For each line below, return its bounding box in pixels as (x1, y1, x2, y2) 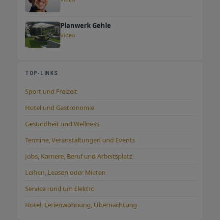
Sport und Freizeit (25, 87, 77, 96)
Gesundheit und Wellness (25, 119, 99, 129)
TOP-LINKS (25, 70, 58, 77)
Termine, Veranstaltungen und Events (25, 136, 135, 145)
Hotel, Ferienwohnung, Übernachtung (25, 200, 137, 210)
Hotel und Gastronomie (25, 103, 94, 112)
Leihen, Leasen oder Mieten (25, 168, 106, 177)
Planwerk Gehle (60, 21, 111, 30)
